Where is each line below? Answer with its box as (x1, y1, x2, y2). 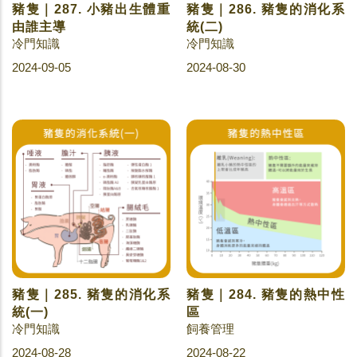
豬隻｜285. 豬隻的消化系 (12, 288, 171, 301)
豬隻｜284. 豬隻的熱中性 (186, 288, 345, 301)
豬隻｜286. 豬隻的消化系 (186, 2, 345, 16)
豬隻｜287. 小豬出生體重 (12, 2, 171, 16)
